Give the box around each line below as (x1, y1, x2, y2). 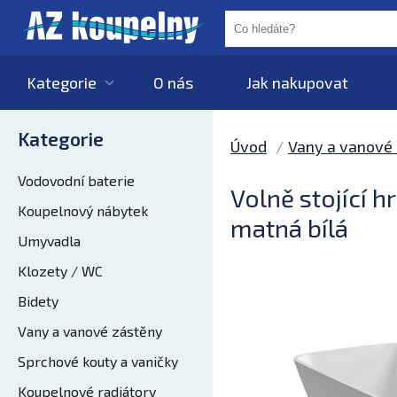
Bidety (18, 292, 58, 309)
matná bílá (230, 213, 348, 243)
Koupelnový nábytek (18, 202, 148, 219)
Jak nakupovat (246, 73, 348, 92)
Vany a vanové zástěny (18, 323, 162, 339)
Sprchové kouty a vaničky (18, 353, 178, 370)
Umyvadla (18, 232, 81, 249)
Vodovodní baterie (18, 172, 135, 189)
